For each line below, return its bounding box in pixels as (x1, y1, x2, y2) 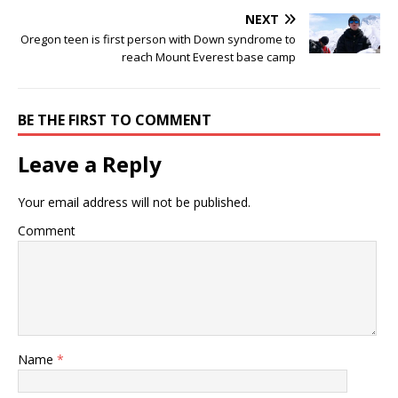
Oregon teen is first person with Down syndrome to (20, 31, 296, 48)
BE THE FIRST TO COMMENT (18, 110, 211, 131)
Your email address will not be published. (18, 194, 251, 211)
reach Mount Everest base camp (122, 49, 296, 66)
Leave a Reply (18, 149, 162, 179)
